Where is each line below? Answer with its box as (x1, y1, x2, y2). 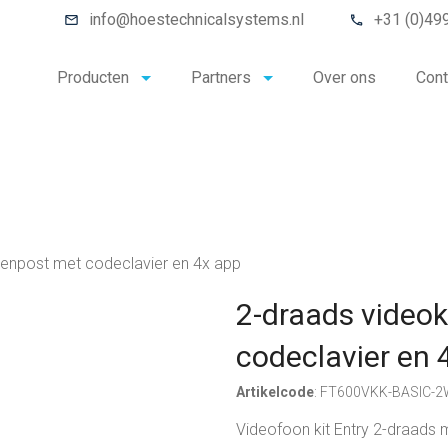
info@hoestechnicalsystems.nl (89, 10, 304, 29)
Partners (191, 68, 251, 88)
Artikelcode (236, 384, 314, 400)
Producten (57, 68, 129, 88)
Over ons (313, 68, 376, 88)
